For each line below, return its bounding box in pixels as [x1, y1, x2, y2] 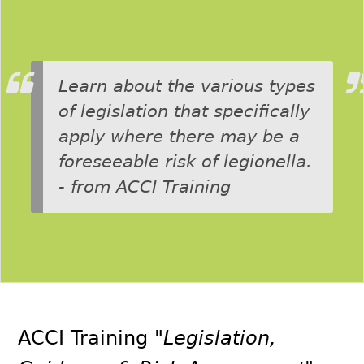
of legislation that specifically [58, 101, 310, 121]
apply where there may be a [58, 126, 300, 146]
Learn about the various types [58, 76, 315, 96]
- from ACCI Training [58, 176, 231, 197]
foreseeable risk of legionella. [58, 151, 312, 171]
